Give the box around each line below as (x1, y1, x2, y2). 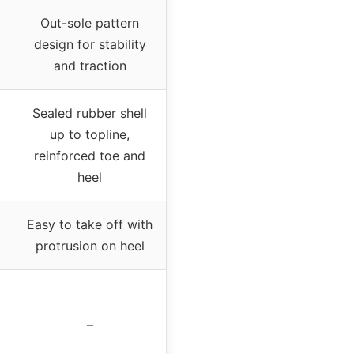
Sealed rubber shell (32, 104, 147, 121)
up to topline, (50, 126, 130, 142)
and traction (53, 57, 126, 73)
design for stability (33, 36, 146, 52)
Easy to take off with (27, 216, 153, 232)
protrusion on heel (35, 237, 145, 254)
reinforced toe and (34, 147, 145, 164)
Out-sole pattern (40, 14, 139, 31)
